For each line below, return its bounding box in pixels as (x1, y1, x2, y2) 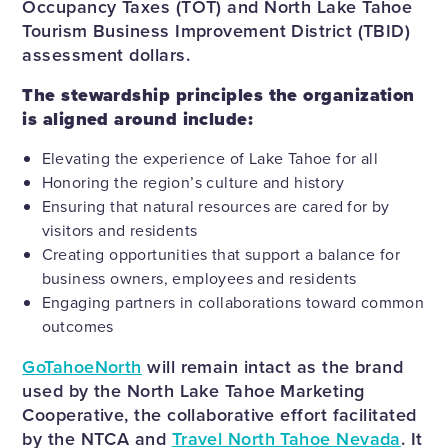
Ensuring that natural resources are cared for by (41, 195, 390, 219)
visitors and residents (41, 219, 198, 243)
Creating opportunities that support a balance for (41, 243, 401, 267)
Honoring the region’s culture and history (41, 171, 344, 195)
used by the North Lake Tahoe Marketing (22, 378, 365, 405)
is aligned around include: (22, 106, 254, 133)
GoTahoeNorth (22, 354, 142, 381)
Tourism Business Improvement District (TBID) (22, 18, 411, 45)
